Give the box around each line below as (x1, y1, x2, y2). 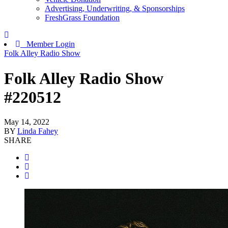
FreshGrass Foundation (45, 13, 120, 22)
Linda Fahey (17, 127, 58, 136)
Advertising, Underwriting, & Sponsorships (45, 4, 185, 13)
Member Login (20, 40, 75, 49)
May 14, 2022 (4, 118, 49, 127)
